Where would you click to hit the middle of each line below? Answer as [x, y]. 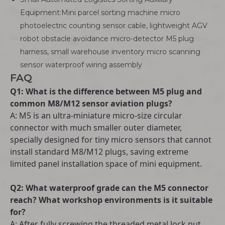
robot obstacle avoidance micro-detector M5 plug [107, 39]
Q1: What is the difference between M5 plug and [106, 91]
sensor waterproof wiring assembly [81, 65]
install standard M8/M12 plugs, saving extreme [99, 152]
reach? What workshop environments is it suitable [111, 200]
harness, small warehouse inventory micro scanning [110, 52]
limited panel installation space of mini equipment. [106, 164]
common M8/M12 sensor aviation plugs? [91, 103]
